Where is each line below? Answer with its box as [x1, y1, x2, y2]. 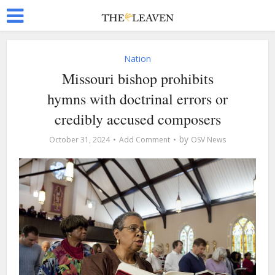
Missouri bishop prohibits [61, 69, 214, 88]
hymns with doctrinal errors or [47, 89, 228, 109]
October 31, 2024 [49, 134, 110, 145]
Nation [124, 53, 151, 64]
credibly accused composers [54, 109, 221, 129]
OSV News [191, 134, 226, 145]
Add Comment [119, 134, 170, 145]
